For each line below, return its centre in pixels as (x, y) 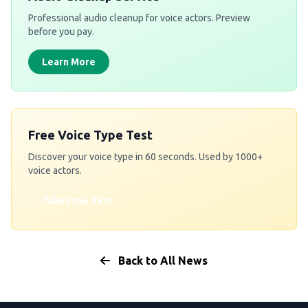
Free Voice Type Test (90, 135)
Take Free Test (77, 201)
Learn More (69, 62)
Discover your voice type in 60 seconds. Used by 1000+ (145, 157)
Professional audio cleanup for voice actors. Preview (139, 18)
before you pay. (61, 32)
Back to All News (162, 261)
